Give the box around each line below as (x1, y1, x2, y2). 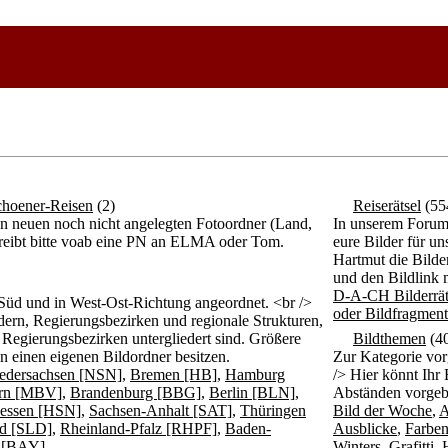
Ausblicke (333, 420, 397, 437)
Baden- (225, 420, 271, 437)
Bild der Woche (333, 402, 432, 419)
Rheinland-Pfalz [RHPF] (60, 420, 217, 437)
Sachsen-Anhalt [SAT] (89, 402, 232, 419)
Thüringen (240, 402, 306, 419)
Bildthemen (353, 330, 426, 347)
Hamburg (225, 366, 285, 383)
